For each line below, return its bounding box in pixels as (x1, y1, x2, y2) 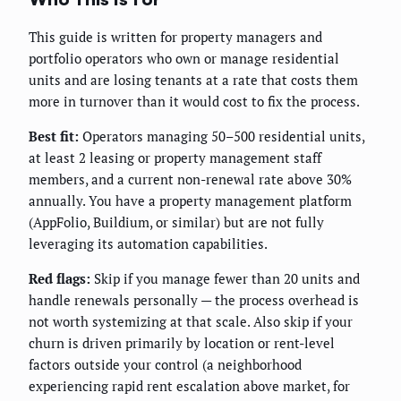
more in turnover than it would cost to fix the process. (29, 91, 360, 110)
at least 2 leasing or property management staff (29, 148, 321, 166)
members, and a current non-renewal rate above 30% (29, 169, 352, 188)
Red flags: (29, 269, 90, 287)
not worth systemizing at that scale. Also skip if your (29, 311, 353, 330)
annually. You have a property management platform (29, 191, 352, 209)
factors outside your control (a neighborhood (29, 354, 302, 373)
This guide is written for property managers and (29, 27, 322, 46)
